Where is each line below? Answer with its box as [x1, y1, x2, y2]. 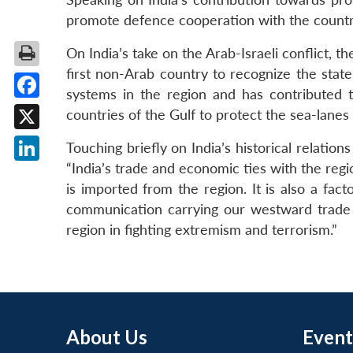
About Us [66, 325, 147, 349]
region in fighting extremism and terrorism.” [66, 221, 337, 239]
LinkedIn [27, 164, 79, 181]
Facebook [27, 101, 87, 118]
